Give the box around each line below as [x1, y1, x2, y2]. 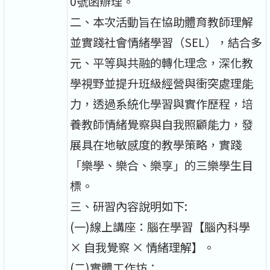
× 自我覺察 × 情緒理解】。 [70, 238, 215, 256]
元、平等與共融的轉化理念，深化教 [70, 54, 254, 71]
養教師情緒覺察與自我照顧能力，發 [70, 115, 254, 133]
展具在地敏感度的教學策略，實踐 [70, 136, 242, 153]
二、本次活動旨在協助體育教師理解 [70, 13, 254, 30]
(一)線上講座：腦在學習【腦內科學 [70, 218, 251, 235]
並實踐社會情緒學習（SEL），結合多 [70, 33, 263, 51]
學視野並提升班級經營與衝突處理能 [70, 74, 254, 92]
